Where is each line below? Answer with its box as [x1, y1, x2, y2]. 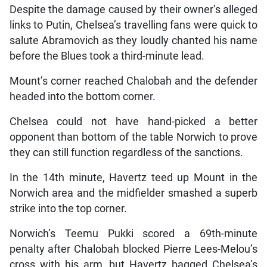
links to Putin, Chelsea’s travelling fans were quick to [9, 19, 258, 32]
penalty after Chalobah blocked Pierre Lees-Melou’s [9, 243, 258, 256]
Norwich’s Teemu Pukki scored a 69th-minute [9, 228, 258, 240]
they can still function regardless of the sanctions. [9, 147, 243, 159]
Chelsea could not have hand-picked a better [9, 116, 258, 128]
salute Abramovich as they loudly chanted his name [9, 35, 258, 47]
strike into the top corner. [9, 203, 127, 215]
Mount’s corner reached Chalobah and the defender [9, 75, 258, 88]
